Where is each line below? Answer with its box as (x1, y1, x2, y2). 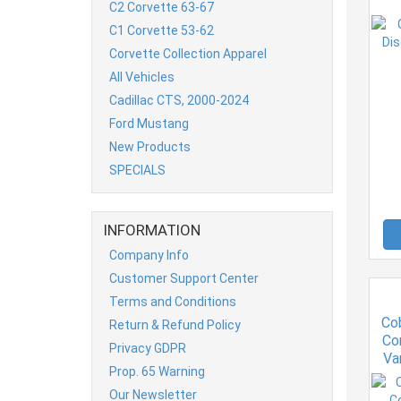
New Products (109, 139, 191, 154)
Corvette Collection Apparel (109, 46, 267, 61)
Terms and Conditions (109, 294, 236, 309)
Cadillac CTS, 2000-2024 (109, 92, 249, 107)
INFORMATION (104, 220, 200, 239)
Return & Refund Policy (109, 317, 241, 332)
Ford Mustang (109, 115, 189, 131)
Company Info (109, 247, 189, 262)
